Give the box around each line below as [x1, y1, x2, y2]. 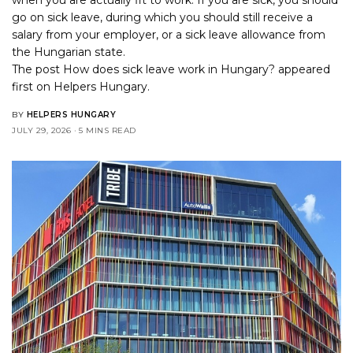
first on [12, 79, 54, 94]
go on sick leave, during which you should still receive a [12, 9, 314, 24]
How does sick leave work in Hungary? [63, 61, 276, 76]
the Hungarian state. [12, 44, 126, 59]
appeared [275, 61, 331, 76]
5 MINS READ [79, 124, 136, 136]
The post [12, 61, 64, 76]
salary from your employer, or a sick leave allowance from [12, 27, 326, 42]
